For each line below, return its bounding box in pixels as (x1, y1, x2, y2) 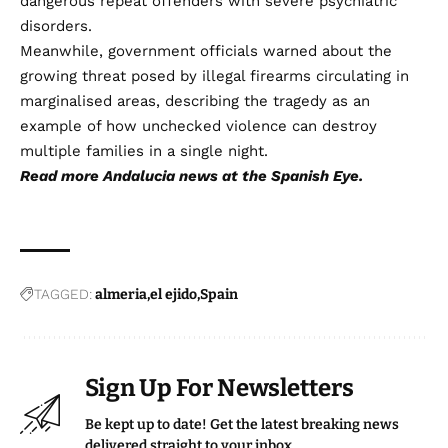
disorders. (20, 16, 92, 35)
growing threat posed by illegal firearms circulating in (20, 66, 409, 85)
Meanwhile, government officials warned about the (20, 41, 392, 60)
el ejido (150, 285, 197, 303)
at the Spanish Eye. (218, 166, 363, 185)
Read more (20, 166, 103, 185)
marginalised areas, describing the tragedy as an (20, 91, 370, 110)
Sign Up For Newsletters (85, 373, 354, 402)
